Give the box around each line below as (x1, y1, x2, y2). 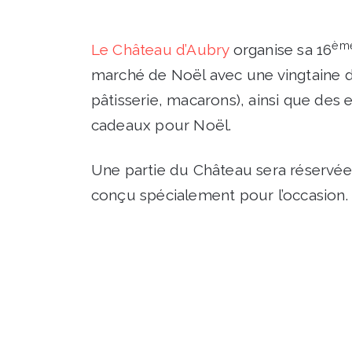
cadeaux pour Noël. (90, 116, 232, 134)
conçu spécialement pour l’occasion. (90, 186, 348, 203)
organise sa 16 (229, 41, 332, 58)
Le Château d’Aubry (90, 41, 229, 58)
